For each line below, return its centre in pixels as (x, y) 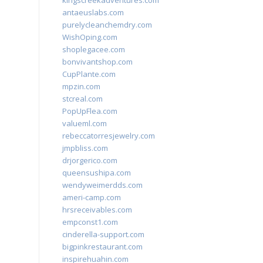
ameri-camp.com (92, 197)
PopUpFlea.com (90, 111)
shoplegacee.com (94, 49)
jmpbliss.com (85, 148)
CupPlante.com (89, 74)
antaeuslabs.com (93, 12)
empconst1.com (90, 222)
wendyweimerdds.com (102, 185)
